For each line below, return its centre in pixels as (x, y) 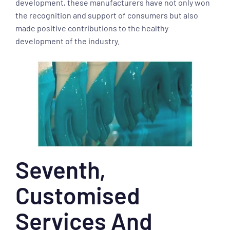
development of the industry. (68, 41)
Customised (78, 195)
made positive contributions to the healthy (92, 28)
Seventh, (61, 169)
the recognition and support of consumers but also (107, 15)
